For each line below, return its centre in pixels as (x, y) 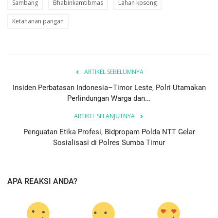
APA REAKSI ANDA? (42, 182)
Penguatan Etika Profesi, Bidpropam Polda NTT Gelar (109, 132)
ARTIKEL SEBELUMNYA (114, 72)
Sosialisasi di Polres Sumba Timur (109, 143)
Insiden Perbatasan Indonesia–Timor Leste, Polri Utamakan (109, 88)
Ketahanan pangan (38, 21)
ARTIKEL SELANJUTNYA (104, 116)
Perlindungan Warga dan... (109, 99)
